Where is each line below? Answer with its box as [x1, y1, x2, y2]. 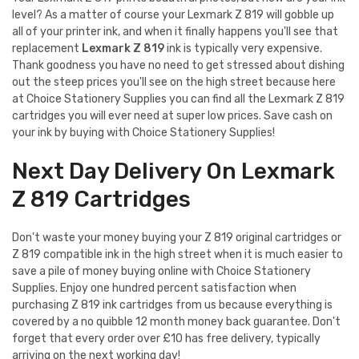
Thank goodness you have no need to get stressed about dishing [12, 58, 345, 73]
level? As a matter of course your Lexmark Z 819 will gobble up [12, 8, 334, 22]
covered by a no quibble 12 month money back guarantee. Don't [12, 315, 341, 329]
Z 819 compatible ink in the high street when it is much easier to [12, 248, 343, 262]
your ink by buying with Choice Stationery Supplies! [12, 126, 275, 140]
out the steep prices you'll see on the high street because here [12, 75, 336, 90]
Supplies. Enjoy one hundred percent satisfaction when [12, 281, 296, 296]
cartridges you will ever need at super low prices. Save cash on [12, 109, 333, 123]
